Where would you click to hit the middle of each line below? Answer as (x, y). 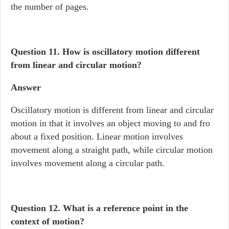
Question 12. (37, 208)
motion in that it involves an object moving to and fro (110, 123)
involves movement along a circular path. (88, 163)
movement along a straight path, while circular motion (112, 150)
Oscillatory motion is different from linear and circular (112, 110)
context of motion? (48, 221)
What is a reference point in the (125, 208)
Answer (26, 87)
